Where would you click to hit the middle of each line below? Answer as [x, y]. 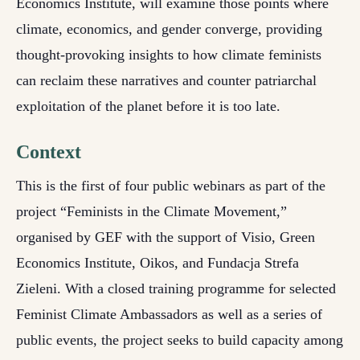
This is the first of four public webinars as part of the [171, 186]
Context [49, 152]
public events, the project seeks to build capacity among [180, 340]
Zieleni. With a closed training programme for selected [176, 288]
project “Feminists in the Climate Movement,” [151, 211]
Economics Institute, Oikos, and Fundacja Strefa [157, 263]
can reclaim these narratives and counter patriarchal [166, 80]
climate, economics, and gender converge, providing [169, 29]
